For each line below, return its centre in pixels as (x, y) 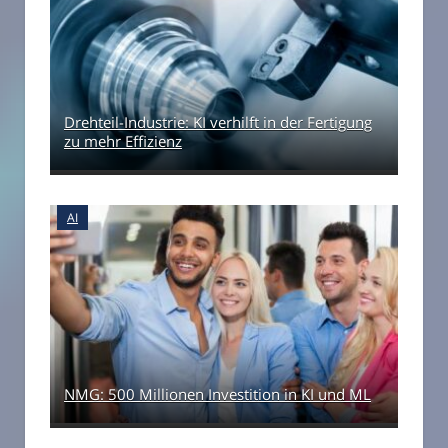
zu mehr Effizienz (123, 141)
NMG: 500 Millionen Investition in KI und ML (217, 394)
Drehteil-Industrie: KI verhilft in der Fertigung (218, 122)
